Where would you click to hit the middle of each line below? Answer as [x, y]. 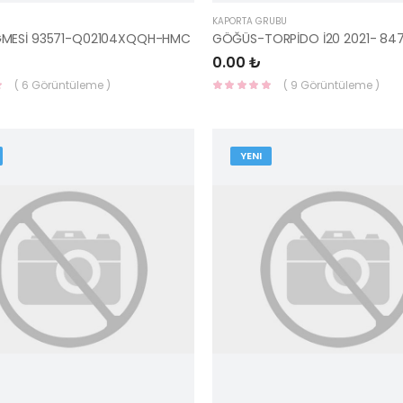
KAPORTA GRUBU [249, 21]
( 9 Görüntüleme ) [331, 85]
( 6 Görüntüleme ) [62, 85]
